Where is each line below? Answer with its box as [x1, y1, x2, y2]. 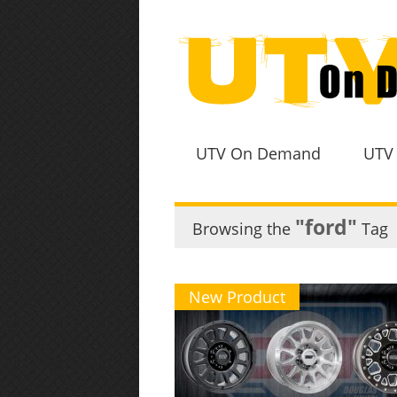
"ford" [295, 214, 357, 241]
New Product [189, 286, 285, 307]
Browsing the [192, 218, 295, 239]
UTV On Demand [196, 143, 321, 164]
